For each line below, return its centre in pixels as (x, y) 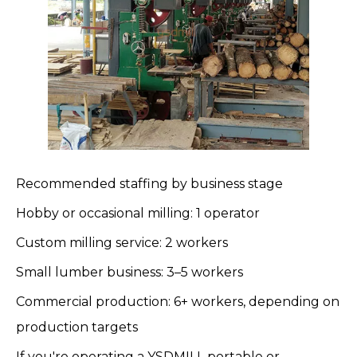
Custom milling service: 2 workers (122, 243)
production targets (77, 327)
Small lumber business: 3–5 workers (129, 272)
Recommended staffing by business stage (149, 184)
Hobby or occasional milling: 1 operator (138, 213)
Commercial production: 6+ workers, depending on (178, 302)
